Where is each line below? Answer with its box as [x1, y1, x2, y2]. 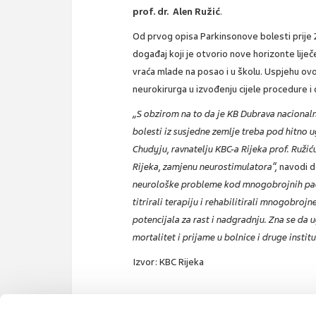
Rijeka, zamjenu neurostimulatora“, [133, 160, 280, 173]
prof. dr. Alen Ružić [133, 5, 221, 18]
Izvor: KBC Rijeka [133, 255, 205, 268]
